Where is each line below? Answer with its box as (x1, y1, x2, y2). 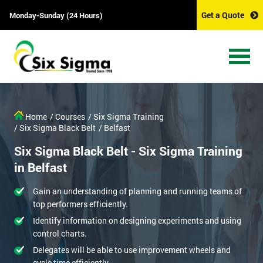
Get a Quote (201, 9, 244, 21)
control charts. (32, 228, 87, 240)
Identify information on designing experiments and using (32, 215, 241, 227)
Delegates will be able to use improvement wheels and (32, 244, 231, 256)
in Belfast (14, 159, 67, 176)
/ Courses (50, 111, 85, 123)
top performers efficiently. (32, 198, 128, 210)
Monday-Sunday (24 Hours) (9, 9, 103, 21)
